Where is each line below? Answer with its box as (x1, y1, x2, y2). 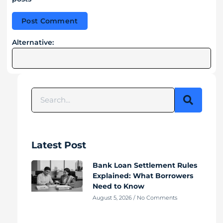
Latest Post (31, 139, 86, 151)
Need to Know (92, 181, 144, 191)
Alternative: (12, 37, 54, 47)
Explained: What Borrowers (92, 171, 193, 180)
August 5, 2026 (92, 194, 133, 201)
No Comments (135, 194, 177, 201)
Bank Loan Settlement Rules (92, 160, 197, 170)
